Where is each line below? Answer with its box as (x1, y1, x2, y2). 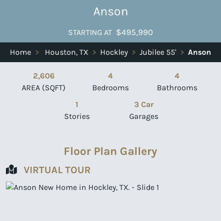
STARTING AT (68, 27, 112, 37)
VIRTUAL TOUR (24, 164, 91, 176)
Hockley (100, 47, 128, 57)
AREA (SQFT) (22, 82, 66, 92)
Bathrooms (157, 82, 198, 92)
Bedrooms (92, 82, 129, 92)
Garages (129, 111, 159, 121)
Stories (64, 111, 90, 121)
